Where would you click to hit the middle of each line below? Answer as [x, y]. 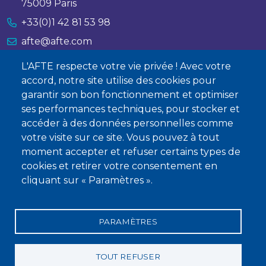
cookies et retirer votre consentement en [119, 166]
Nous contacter [49, 67]
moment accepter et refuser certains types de [131, 152]
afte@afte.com [57, 42]
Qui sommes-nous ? [54, 123]
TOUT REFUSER [128, 256]
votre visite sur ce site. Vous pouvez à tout [121, 138]
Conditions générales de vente [168, 234]
